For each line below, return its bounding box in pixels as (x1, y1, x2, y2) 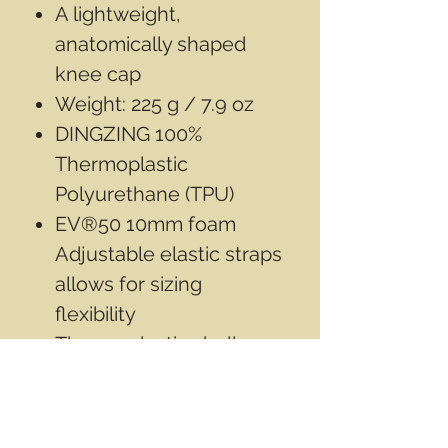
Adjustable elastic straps (55, 241, 282, 266)
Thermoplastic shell (55, 331, 236, 356)
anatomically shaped (55, 31, 246, 56)
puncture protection (55, 391, 241, 416)
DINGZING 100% (55, 121, 202, 146)
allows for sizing (55, 271, 202, 296)
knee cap (55, 61, 141, 86)
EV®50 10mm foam (55, 211, 236, 236)
